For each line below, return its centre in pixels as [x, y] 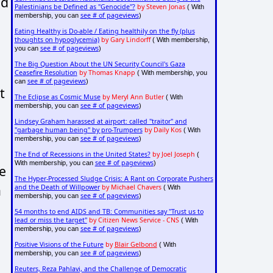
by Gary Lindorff [126, 40]
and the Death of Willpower [57, 187]
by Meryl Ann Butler [133, 97]
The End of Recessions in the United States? [82, 154]
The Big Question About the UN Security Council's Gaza [100, 64]
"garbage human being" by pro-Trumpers [78, 130]
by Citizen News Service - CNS [134, 220]
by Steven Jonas [161, 7]
